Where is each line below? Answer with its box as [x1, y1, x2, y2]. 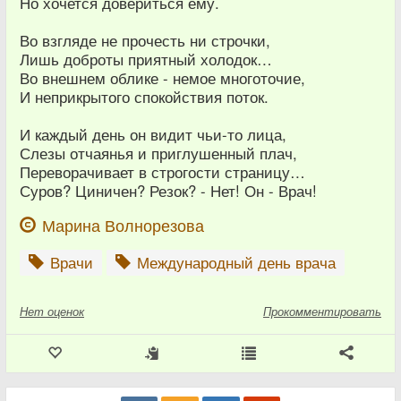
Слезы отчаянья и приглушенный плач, [20, 142, 297, 165]
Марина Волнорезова [42, 214, 204, 237]
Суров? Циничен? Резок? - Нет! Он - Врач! [20, 180, 317, 202]
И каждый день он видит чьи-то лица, [20, 124, 286, 146]
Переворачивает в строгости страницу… [20, 161, 305, 183]
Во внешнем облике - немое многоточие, [20, 67, 305, 90]
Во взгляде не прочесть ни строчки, [20, 30, 270, 52]
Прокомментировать [263, 303, 381, 320]
